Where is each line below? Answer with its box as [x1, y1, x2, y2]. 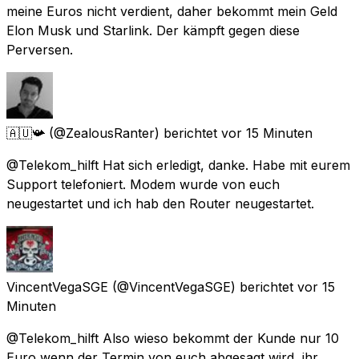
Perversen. [6, 41, 73, 58]
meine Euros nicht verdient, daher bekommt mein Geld [6, 2, 337, 19]
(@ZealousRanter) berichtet [49, 124, 217, 141]
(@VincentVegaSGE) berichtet [112, 278, 293, 295]
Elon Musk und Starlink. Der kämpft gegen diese [6, 22, 300, 38]
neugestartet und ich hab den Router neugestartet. [6, 195, 314, 212]
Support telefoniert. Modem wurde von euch [6, 175, 280, 192]
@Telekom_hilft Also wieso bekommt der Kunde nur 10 [6, 329, 339, 346]
